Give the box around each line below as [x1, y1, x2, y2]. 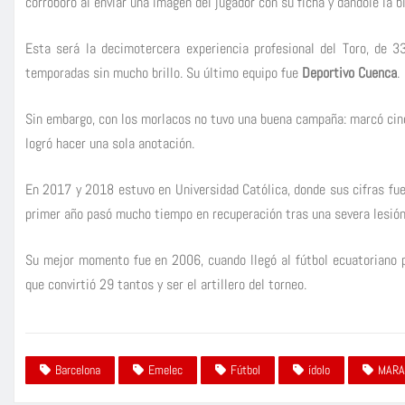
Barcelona [55, 362, 100, 379]
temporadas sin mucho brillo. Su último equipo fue [25, 62, 302, 82]
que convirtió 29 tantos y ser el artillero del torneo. [25, 274, 306, 294]
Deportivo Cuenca [302, 62, 397, 82]
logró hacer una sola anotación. [25, 133, 194, 153]
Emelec [148, 362, 183, 379]
